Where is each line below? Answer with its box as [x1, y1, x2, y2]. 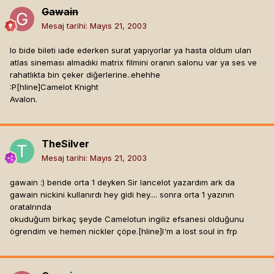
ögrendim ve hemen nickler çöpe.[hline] [10, 226, 162, 237]
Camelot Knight [40, 82, 98, 92]
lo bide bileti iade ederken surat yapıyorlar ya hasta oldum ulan [10, 45, 251, 56]
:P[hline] [10, 82, 40, 92]
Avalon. [10, 94, 37, 105]
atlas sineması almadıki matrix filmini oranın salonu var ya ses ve [10, 57, 257, 68]
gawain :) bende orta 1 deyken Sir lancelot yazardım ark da [10, 177, 235, 188]
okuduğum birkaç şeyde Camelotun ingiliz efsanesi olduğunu [10, 214, 244, 224]
